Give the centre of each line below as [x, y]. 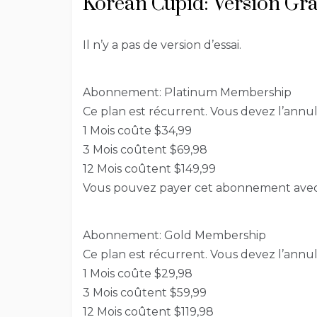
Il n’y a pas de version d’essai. [162, 45]
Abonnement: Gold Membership [174, 236]
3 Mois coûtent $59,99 [145, 293]
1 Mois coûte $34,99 [137, 131]
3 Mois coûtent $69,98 [145, 150]
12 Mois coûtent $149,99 [149, 169]
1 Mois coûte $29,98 [138, 274]
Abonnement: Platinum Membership [187, 93]
